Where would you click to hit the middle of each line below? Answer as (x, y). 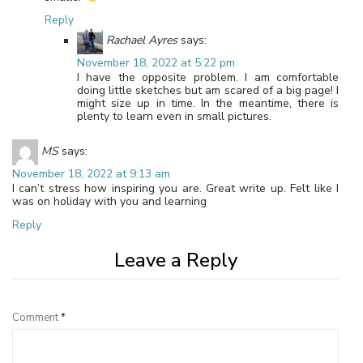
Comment (36, 318)
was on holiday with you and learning (109, 202)
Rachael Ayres (142, 41)
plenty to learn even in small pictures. (174, 117)
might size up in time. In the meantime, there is (208, 104)
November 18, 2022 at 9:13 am (91, 174)
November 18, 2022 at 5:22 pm (156, 63)
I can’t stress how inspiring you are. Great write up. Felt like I (175, 189)
